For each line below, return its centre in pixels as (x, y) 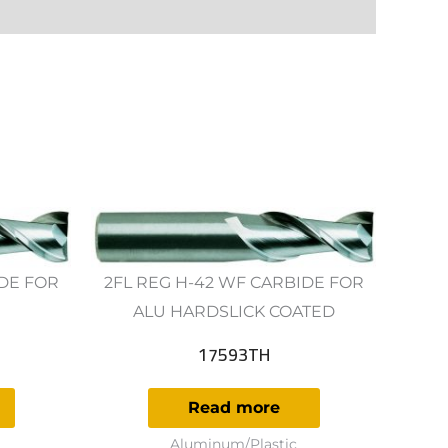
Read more (233, 407)
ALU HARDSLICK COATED (233, 312)
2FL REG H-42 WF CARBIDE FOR (233, 283)
